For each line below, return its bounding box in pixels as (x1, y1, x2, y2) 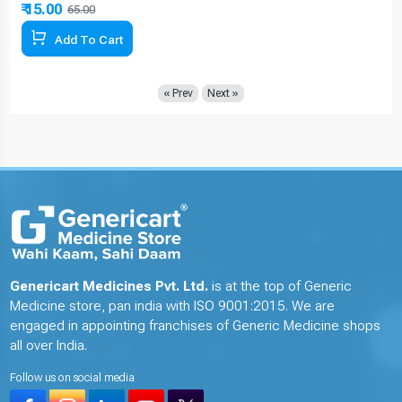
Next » (207, 86, 239, 100)
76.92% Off (99, 3, 162, 17)
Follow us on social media (10, 371, 135, 385)
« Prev (163, 86, 193, 100)
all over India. (10, 337, 88, 354)
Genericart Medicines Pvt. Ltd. (10, 278, 209, 295)
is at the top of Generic (208, 278, 353, 295)
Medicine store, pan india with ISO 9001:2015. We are (10, 298, 336, 315)
